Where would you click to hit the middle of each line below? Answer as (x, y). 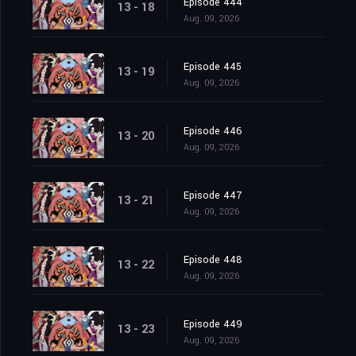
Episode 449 (213, 325)
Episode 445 (213, 67)
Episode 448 (213, 260)
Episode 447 (213, 196)
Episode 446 (213, 132)
